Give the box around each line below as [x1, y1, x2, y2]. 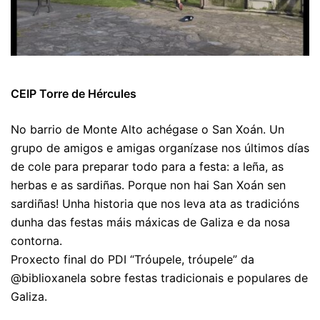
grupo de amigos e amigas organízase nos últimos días [11, 141, 309, 156]
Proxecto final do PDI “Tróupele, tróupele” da [11, 252, 254, 267]
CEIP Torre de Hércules [11, 86, 136, 101]
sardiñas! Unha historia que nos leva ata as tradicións [11, 196, 299, 211]
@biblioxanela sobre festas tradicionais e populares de [11, 271, 308, 286]
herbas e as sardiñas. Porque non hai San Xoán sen [11, 178, 286, 193]
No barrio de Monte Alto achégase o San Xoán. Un [11, 122, 284, 137]
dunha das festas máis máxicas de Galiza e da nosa [11, 215, 290, 230]
